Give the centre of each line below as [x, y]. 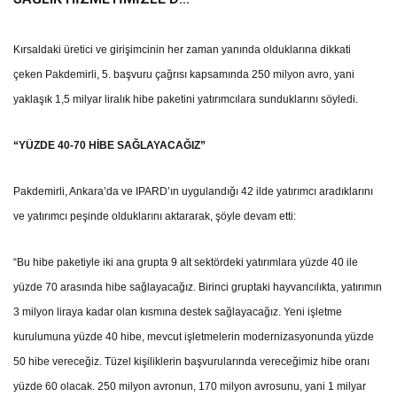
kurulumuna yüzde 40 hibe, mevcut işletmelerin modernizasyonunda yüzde [194, 337]
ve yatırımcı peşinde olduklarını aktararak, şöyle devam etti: [155, 217]
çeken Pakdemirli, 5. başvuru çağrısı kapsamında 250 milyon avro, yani [184, 75]
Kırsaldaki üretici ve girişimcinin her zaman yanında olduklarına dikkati [183, 50]
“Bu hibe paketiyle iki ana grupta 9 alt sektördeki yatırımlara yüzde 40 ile [186, 263]
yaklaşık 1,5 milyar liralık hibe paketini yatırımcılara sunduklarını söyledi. [186, 100]
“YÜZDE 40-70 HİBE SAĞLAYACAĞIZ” [110, 146]
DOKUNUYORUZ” [68, 42]
